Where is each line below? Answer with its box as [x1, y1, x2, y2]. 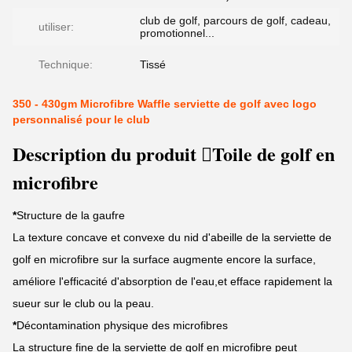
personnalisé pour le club [13, 113, 150, 126]
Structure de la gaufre [16, 209, 125, 222]
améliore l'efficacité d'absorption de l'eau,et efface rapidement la [13, 275, 332, 288]
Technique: [38, 58, 93, 71]
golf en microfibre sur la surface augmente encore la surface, [13, 253, 316, 266]
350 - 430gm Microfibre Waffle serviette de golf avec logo [13, 97, 317, 110]
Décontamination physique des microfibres [16, 319, 228, 332]
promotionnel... [140, 27, 214, 39]
